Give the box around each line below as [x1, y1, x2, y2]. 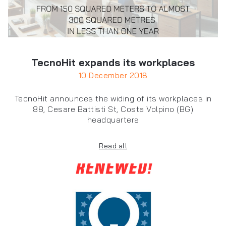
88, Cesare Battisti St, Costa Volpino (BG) [33, 104, 193, 115]
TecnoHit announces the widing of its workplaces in [14, 93, 212, 104]
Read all [99, 142, 127, 150]
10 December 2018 [78, 71, 148, 81]
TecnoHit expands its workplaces [31, 56, 195, 69]
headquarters [87, 115, 139, 125]
